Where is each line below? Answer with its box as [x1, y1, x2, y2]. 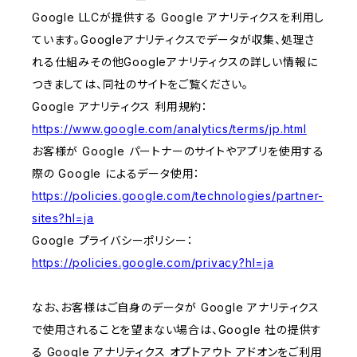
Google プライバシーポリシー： [32, 233, 194, 248]
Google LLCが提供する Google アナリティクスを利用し [32, 10, 325, 25]
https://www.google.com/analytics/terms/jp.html [32, 122, 307, 136]
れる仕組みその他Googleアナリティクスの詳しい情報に [32, 55, 318, 69]
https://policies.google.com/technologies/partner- [32, 189, 324, 203]
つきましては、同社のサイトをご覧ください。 [32, 77, 249, 92]
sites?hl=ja [32, 211, 94, 226]
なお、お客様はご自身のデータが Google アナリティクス [32, 300, 320, 315]
